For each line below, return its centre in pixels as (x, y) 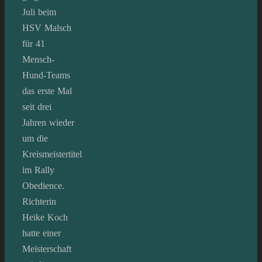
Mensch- (38, 59)
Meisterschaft (47, 249)
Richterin (39, 201)
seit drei (37, 106)
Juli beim (39, 12)
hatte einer (42, 233)
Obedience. (43, 185)
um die (35, 138)
